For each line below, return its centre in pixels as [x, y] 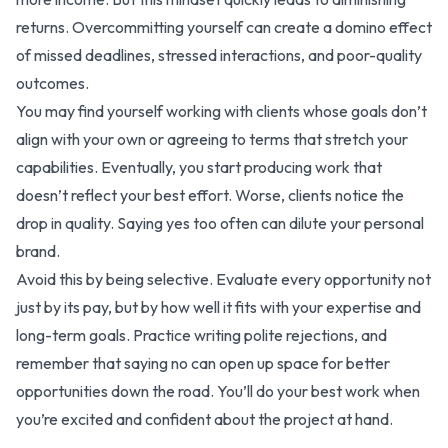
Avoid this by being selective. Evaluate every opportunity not [223, 278]
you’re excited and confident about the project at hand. [204, 418]
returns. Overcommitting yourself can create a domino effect [224, 26]
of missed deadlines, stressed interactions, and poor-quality [219, 54]
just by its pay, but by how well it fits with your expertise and [218, 306]
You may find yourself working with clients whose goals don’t [221, 110]
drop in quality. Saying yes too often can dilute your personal [220, 222]
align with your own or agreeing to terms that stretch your [212, 138]
